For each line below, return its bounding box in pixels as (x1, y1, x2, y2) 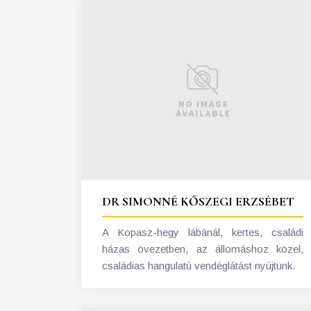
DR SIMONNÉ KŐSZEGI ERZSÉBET (102, 193, 294, 209)
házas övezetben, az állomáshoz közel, (102, 242, 303, 255)
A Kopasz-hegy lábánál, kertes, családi (102, 226, 303, 238)
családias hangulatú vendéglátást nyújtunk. (102, 259, 295, 271)
